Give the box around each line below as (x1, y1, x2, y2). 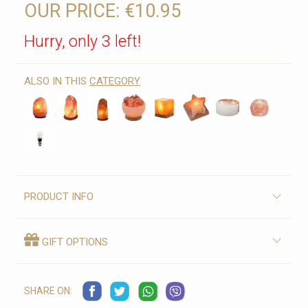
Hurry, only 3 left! (24, 32, 141, 51)
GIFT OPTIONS (39, 235, 108, 248)
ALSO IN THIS (24, 74, 89, 87)
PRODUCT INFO (24, 190, 93, 203)
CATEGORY (89, 74, 140, 87)
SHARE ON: (24, 285, 72, 297)
